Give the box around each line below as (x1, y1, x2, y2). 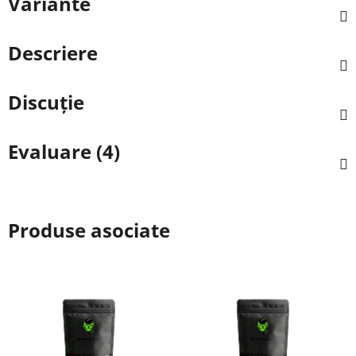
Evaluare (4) (8, 137, 120, 164)
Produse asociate (8, 216, 170, 243)
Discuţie (8, 88, 84, 115)
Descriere (8, 39, 98, 66)
